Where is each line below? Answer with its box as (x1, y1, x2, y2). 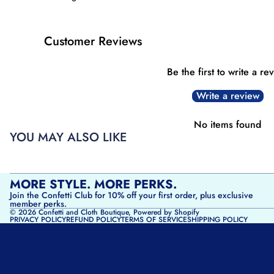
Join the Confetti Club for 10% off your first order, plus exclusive (10, 188, 253, 201)
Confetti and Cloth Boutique (39, 206, 128, 218)
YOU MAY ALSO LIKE (10, 128, 127, 146)
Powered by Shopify (133, 206, 199, 218)
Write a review (196, 88, 259, 103)
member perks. (10, 197, 67, 210)
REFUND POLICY (66, 213, 121, 225)
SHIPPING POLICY (187, 213, 248, 225)
